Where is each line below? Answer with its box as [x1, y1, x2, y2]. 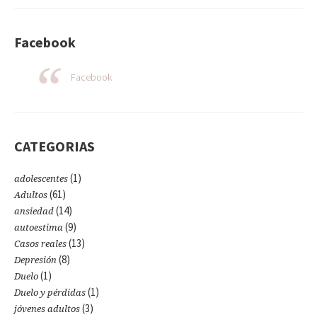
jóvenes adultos [14, 304, 80, 315]
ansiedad [14, 206, 54, 217]
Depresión [14, 255, 57, 266]
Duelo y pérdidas [14, 287, 86, 299]
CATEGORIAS [14, 137, 95, 156]
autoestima [14, 222, 63, 234]
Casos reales [14, 238, 67, 250]
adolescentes [14, 173, 68, 185]
